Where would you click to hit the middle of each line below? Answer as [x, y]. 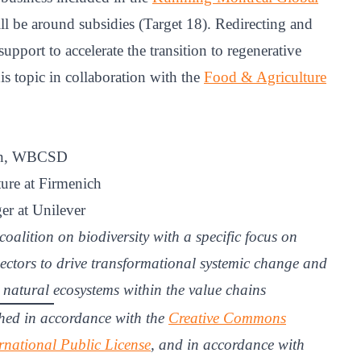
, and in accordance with [228, 344]
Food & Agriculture [265, 77]
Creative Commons [227, 317]
